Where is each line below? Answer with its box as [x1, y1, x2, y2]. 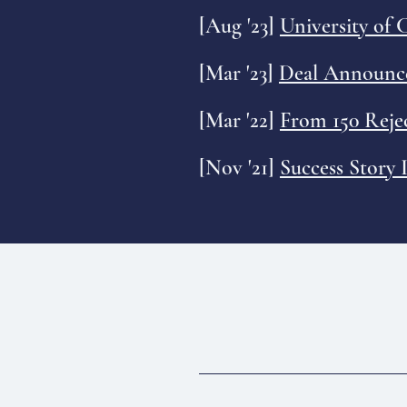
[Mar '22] [199, 107, 280, 134]
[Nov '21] [199, 154, 280, 181]
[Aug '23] [199, 13, 280, 39]
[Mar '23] [199, 60, 279, 86]
